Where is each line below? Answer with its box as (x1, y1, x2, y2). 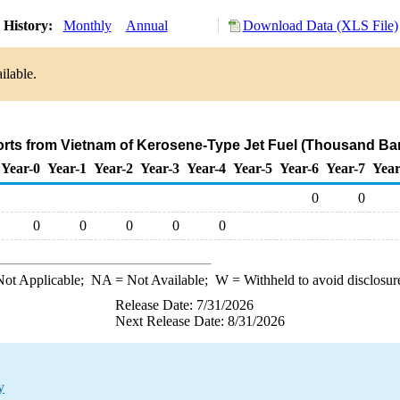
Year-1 (47, 161, 87, 176)
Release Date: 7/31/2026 (115, 297, 254, 312)
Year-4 (187, 161, 226, 176)
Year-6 (279, 161, 319, 176)
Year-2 (94, 161, 133, 176)
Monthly (62, 18, 112, 33)
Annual (125, 18, 168, 33)
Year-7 (326, 161, 365, 176)
